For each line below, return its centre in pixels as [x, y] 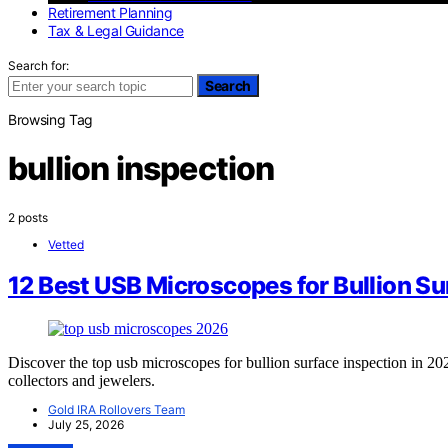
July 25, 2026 [86, 425]
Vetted [66, 244]
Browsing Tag [50, 119]
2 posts [28, 217]
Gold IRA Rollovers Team [116, 410]
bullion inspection [141, 169]
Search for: [38, 65]
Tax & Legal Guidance [116, 30]
